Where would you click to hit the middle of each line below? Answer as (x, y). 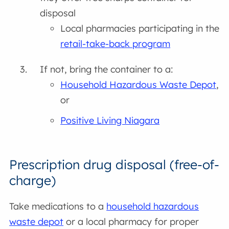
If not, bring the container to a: (107, 69)
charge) (33, 180)
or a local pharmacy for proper (131, 222)
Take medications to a (58, 207)
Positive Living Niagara (110, 120)
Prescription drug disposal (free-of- (114, 164)
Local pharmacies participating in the (140, 28)
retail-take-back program (116, 43)
